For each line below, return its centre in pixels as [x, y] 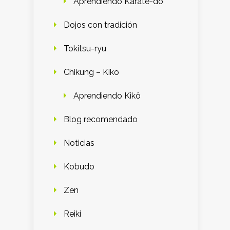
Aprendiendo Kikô [107, 96]
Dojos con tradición [100, 25]
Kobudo [79, 167]
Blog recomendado [101, 120]
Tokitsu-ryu [85, 49]
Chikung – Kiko [91, 72]
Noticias [79, 143]
